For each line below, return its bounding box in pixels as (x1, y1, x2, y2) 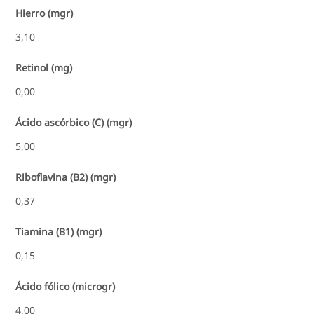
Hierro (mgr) (15, 6, 74, 20)
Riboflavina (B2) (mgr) (15, 170, 116, 184)
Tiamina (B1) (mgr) (15, 224, 102, 238)
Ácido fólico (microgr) (15, 279, 116, 293)
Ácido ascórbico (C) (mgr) (15, 115, 132, 129)
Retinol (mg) (15, 60, 73, 74)
